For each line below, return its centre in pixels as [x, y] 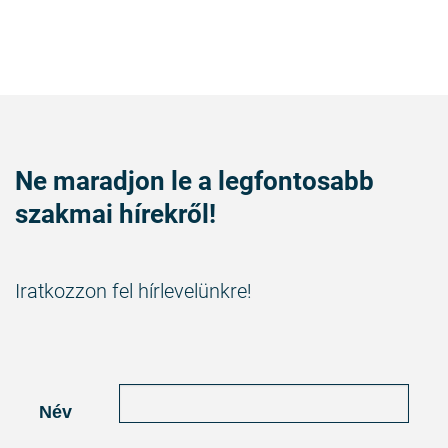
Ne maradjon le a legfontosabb [194, 181]
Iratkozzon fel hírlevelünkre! [133, 291]
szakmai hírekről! [115, 214]
